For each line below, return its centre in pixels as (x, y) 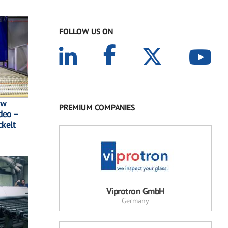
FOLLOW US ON (86, 31)
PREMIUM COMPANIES (97, 107)
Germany (135, 201)
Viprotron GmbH (135, 191)
